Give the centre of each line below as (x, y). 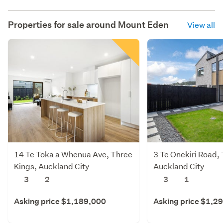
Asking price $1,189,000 (60, 201)
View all (201, 24)
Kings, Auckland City (52, 166)
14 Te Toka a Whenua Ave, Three (73, 154)
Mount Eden (143, 24)
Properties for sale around (63, 24)
